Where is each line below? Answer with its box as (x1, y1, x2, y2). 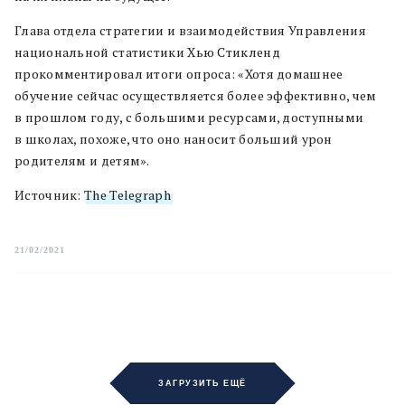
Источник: (14, 186, 84, 204)
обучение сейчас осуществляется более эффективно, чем (14, 87, 377, 105)
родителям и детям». (14, 152, 150, 170)
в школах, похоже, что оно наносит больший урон (14, 130, 333, 148)
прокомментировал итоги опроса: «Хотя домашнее (14, 65, 344, 83)
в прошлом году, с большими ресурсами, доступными (14, 108, 364, 127)
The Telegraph (84, 186, 171, 204)
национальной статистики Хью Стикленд (14, 43, 280, 61)
